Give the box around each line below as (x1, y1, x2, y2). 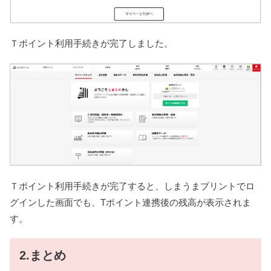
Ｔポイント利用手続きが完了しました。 (10, 38, 173, 49)
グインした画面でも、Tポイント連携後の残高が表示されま (10, 197, 251, 207)
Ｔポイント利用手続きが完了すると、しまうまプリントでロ (10, 180, 255, 191)
